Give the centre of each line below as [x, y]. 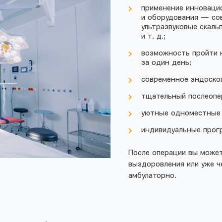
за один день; [166, 63]
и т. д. [153, 36]
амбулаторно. [153, 176]
